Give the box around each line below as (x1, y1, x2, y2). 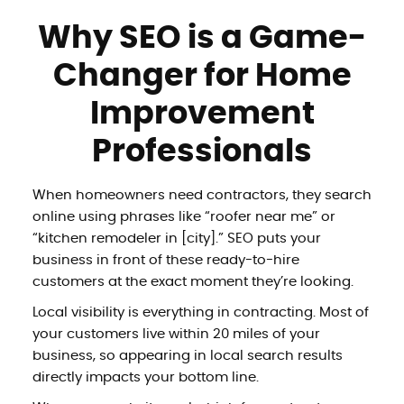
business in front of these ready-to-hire (32, 252, 299, 267)
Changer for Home (52, 60, 352, 92)
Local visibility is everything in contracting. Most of (32, 305, 369, 319)
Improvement (89, 97, 315, 130)
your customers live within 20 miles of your (32, 326, 320, 341)
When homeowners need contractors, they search (32, 188, 372, 202)
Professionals (92, 135, 312, 168)
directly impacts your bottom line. (32, 370, 259, 384)
